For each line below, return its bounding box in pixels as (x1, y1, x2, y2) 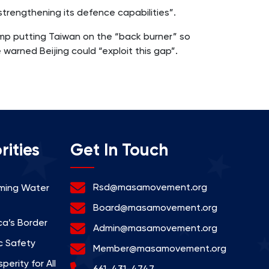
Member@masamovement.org (92, 242, 226, 254)
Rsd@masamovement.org (92, 181, 207, 193)
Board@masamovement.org (92, 201, 217, 213)
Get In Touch (70, 139, 168, 160)
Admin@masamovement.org (92, 222, 217, 234)
